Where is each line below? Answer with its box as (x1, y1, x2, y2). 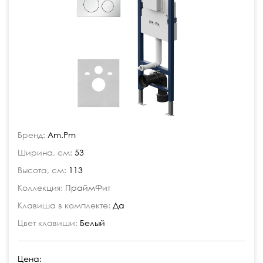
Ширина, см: (18, 147, 72, 157)
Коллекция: (18, 183, 63, 193)
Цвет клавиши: (18, 218, 77, 228)
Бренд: (18, 130, 45, 140)
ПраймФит (65, 183, 110, 193)
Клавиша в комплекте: (18, 200, 110, 210)
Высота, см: (18, 165, 66, 175)
